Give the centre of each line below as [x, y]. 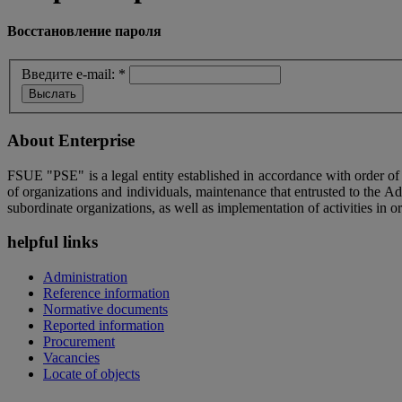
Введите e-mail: [68, 74]
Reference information [106, 293]
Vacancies [71, 358]
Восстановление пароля [84, 31]
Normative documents [105, 310]
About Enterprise [71, 140]
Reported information [104, 326]
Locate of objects [92, 374]
